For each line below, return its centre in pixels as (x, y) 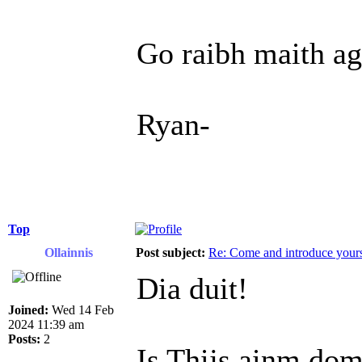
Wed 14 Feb (81, 310)
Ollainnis (69, 253)
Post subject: (170, 253)
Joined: (28, 310)
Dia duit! (192, 289)
